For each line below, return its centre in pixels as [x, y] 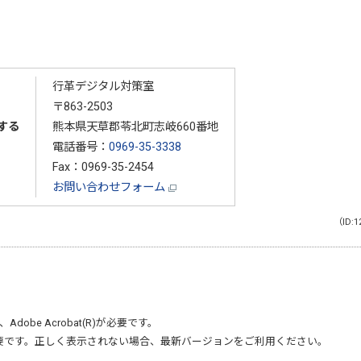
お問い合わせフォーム [110, 187]
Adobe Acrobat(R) [53, 323]
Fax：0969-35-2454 [103, 167]
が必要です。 [127, 323]
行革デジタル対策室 [103, 87]
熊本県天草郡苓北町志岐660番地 [135, 127]
